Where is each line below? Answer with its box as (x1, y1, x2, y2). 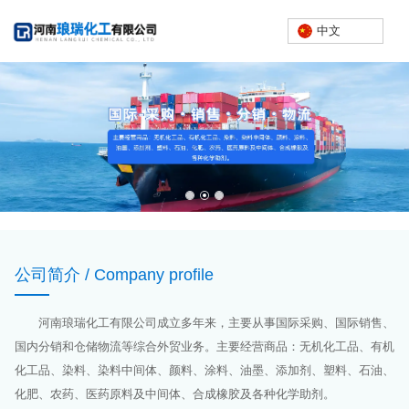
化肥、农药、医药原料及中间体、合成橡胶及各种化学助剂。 (15, 386, 335, 401)
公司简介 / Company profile (15, 265, 214, 284)
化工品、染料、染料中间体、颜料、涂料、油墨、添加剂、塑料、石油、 (15, 362, 394, 377)
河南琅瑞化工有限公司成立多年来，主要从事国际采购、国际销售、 (38, 315, 394, 330)
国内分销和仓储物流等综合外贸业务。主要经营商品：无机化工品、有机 (15, 339, 394, 353)
